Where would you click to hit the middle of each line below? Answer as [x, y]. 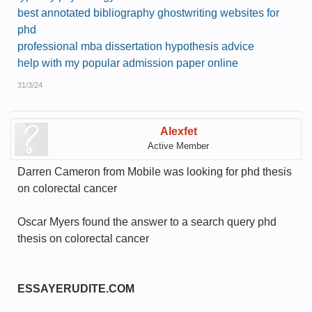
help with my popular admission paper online [128, 63]
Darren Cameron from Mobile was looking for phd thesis [155, 172]
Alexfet [178, 131]
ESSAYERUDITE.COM [76, 289]
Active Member [178, 146]
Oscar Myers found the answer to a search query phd [147, 222]
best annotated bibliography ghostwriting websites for [148, 13]
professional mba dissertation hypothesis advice [136, 46]
